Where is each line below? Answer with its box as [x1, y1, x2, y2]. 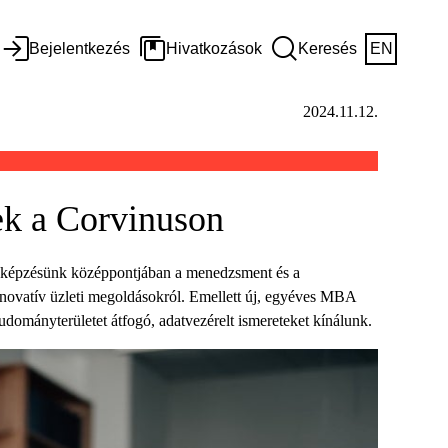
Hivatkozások [166, 40, 262, 57]
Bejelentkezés [29, 40, 130, 57]
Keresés [298, 40, 357, 57]
